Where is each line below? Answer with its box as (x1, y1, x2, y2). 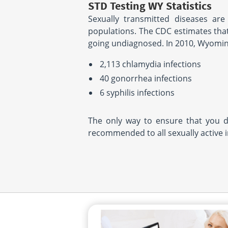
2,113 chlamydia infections (100, 59, 201, 70)
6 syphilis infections (100, 87, 175, 98)
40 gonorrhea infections (100, 73, 192, 84)
